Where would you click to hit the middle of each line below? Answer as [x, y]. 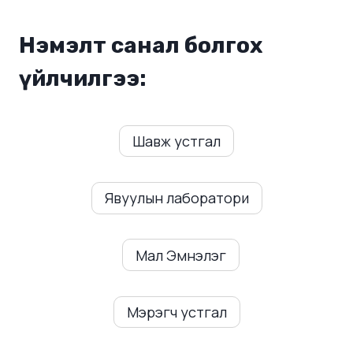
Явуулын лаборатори [176, 198]
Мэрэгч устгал [176, 312]
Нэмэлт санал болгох [141, 45]
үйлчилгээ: [83, 78]
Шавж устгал [176, 141]
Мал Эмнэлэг [180, 255]
